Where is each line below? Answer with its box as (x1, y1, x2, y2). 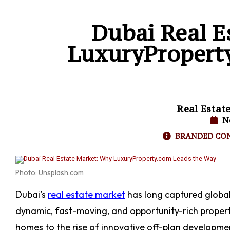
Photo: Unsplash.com (15, 168, 84, 177)
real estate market (48, 188, 125, 200)
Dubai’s (15, 188, 48, 200)
